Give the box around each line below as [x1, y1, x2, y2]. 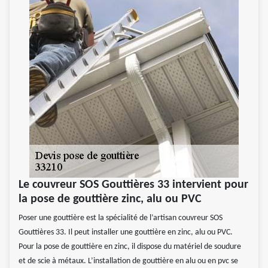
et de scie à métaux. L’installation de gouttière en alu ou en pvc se [19, 257, 238, 266]
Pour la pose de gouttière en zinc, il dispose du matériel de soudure [19, 242, 241, 252]
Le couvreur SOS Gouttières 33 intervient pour [19, 179, 248, 191]
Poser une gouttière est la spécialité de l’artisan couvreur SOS [19, 214, 223, 223]
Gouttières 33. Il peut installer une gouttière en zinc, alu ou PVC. [19, 228, 233, 237]
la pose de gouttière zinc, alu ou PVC [19, 193, 202, 206]
